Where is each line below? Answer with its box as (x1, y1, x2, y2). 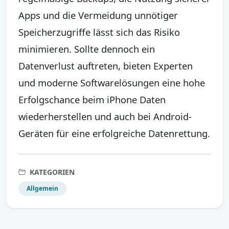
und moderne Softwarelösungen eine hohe (18, 76, 205, 89)
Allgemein (27, 184, 58, 193)
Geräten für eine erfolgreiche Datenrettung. (18, 126, 210, 140)
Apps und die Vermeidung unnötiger (18, 8, 178, 21)
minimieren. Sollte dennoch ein (18, 42, 155, 55)
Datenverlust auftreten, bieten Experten (18, 59, 193, 72)
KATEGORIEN (28, 167, 75, 177)
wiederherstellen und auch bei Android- (18, 109, 192, 123)
